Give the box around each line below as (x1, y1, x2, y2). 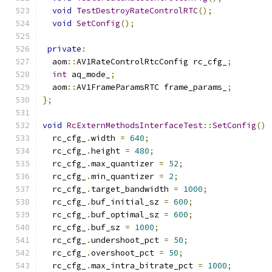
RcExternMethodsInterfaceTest (67, 120, 203, 131)
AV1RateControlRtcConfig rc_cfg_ (76, 56, 227, 67)
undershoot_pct (91, 235, 164, 245)
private (47, 44, 81, 54)
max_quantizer (91, 158, 159, 169)
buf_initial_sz (91, 197, 164, 207)
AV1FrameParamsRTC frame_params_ (76, 82, 227, 92)
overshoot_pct (91, 248, 159, 258)
